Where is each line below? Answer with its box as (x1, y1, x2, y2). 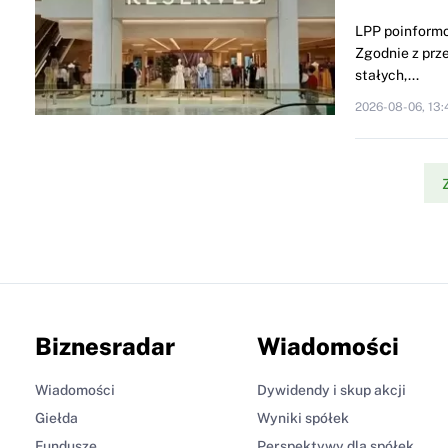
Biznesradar (34, 332, 175, 361)
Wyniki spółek (257, 410, 349, 427)
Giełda (34, 410, 78, 427)
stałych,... (354, 67, 419, 84)
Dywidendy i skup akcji (257, 382, 406, 399)
